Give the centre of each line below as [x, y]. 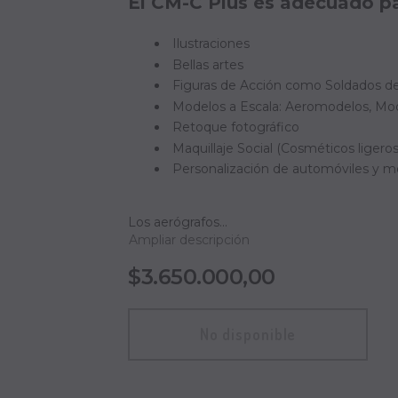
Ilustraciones [211, 44]
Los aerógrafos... [178, 222]
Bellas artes [208, 64]
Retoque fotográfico [236, 127]
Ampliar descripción [189, 240]
